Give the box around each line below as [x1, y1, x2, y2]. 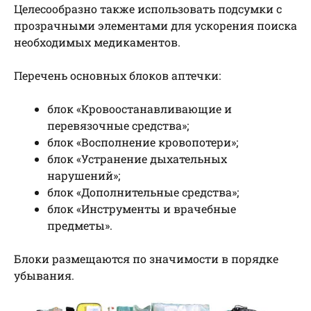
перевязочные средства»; [47, 118, 189, 133]
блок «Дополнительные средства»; [47, 185, 239, 200]
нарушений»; [47, 168, 120, 183]
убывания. [14, 268, 74, 283]
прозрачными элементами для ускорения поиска [14, 18, 297, 33]
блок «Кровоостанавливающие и [47, 101, 232, 117]
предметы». [47, 218, 112, 233]
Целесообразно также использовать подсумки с [14, 1, 282, 17]
